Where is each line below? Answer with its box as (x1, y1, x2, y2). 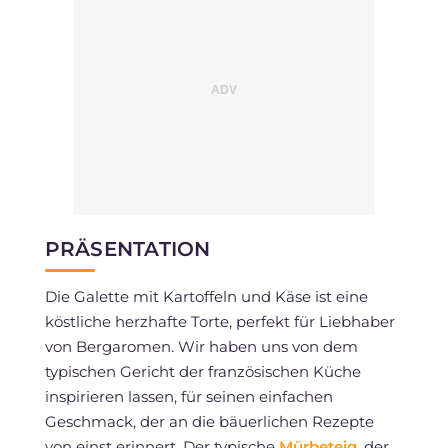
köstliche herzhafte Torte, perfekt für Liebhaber (44, 311, 395, 331)
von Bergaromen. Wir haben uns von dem (44, 336, 358, 356)
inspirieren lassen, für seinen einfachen (44, 386, 333, 406)
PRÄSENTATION (44, 236, 211, 261)
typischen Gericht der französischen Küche (44, 361, 361, 381)
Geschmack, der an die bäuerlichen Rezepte (44, 411, 374, 431)
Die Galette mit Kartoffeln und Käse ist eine (44, 286, 368, 306)
